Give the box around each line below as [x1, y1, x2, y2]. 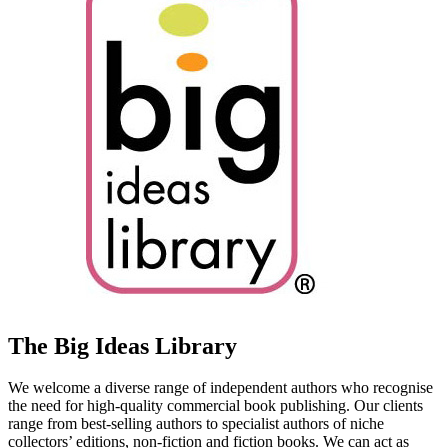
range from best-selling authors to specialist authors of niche [8, 415, 384, 433]
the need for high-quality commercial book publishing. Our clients [8, 397, 423, 415]
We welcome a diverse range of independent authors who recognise [8, 379, 433, 397]
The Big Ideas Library [8, 332, 237, 359]
